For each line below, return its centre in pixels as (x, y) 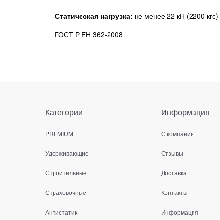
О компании (178, 134)
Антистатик (61, 212)
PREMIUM (59, 134)
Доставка (174, 173)
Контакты (174, 192)
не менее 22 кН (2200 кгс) (175, 15)
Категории (64, 112)
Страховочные (66, 192)
